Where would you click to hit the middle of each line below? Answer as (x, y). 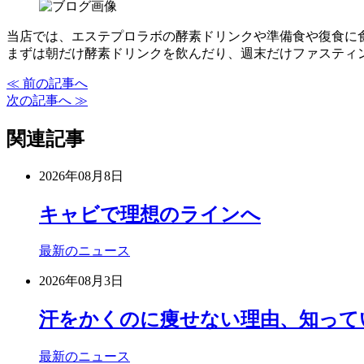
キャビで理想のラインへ (150, 214)
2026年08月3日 (81, 281)
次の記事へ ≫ (47, 100)
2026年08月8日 (81, 175)
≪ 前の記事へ (47, 83)
